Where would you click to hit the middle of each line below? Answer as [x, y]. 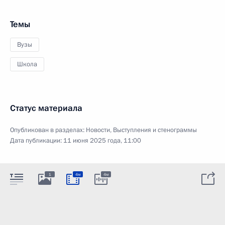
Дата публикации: [37, 140]
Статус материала [46, 108]
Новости [98, 130]
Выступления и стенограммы [155, 130]
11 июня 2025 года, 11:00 [102, 140]
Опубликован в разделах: [48, 130]
